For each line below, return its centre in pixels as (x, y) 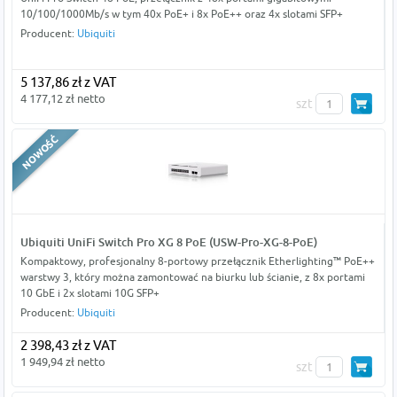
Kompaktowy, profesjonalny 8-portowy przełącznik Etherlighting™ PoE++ (197, 261)
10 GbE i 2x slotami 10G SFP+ (90, 293)
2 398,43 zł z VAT (68, 346)
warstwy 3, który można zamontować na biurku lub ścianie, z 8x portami (192, 277)
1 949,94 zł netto (62, 362)
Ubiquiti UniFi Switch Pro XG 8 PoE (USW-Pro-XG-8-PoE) (168, 242)
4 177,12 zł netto (62, 99)
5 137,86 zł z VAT (68, 82)
